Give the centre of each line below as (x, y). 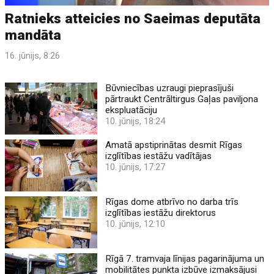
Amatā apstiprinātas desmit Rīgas (174, 145)
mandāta (33, 35)
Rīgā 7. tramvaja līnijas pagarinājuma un (185, 258)
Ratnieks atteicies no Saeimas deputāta (133, 18)
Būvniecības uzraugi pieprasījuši (170, 88)
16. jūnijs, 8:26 (33, 55)
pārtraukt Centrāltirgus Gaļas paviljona (182, 99)
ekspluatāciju (131, 110)
